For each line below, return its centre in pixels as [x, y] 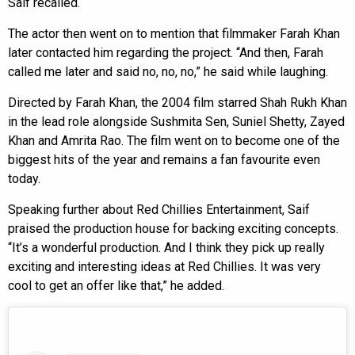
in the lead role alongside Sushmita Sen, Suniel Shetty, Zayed [176, 121]
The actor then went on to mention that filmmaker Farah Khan [174, 33]
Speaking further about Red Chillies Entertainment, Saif [159, 209]
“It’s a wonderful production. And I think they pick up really [166, 247]
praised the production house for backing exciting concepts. [173, 228]
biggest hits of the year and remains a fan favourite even [164, 159]
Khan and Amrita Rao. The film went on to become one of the [174, 140]
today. [24, 178]
